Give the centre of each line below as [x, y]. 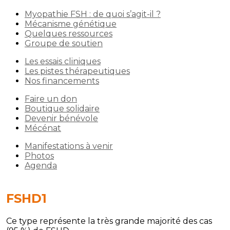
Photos [39, 156]
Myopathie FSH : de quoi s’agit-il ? [93, 14]
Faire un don [51, 99]
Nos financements [62, 81]
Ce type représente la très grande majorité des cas [109, 221]
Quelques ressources [69, 34]
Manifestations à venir [69, 146]
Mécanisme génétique [71, 24]
